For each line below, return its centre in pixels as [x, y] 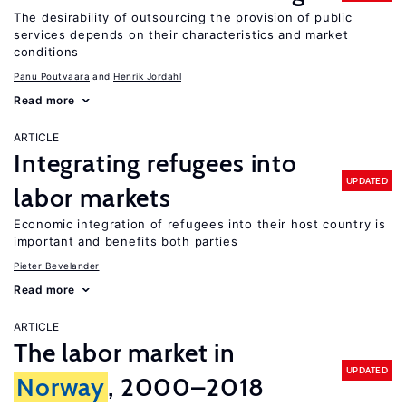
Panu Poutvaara [52, 76]
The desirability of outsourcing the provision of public [183, 17]
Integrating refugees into [155, 163]
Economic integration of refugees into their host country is [200, 224]
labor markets [92, 198]
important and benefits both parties [126, 241]
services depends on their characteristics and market [181, 34]
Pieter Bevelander [57, 266]
